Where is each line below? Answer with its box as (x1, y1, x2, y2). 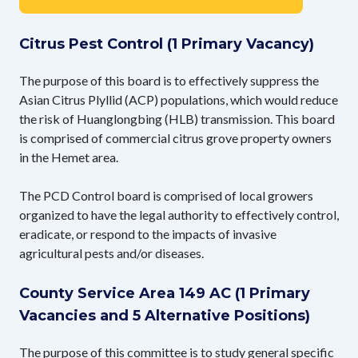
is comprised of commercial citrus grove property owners (19, 129, 332, 145)
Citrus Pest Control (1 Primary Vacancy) (19, 34, 314, 53)
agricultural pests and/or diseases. (19, 245, 204, 261)
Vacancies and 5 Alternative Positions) (19, 306, 310, 324)
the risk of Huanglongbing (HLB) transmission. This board (19, 110, 335, 126)
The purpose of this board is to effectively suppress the (19, 72, 319, 88)
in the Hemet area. (19, 149, 118, 165)
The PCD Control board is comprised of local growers (19, 187, 313, 203)
